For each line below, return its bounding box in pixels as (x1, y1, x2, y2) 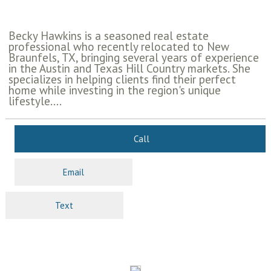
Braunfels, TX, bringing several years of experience (8, 50, 259, 65)
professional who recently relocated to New (8, 39, 229, 54)
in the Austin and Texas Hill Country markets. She (8, 61, 250, 76)
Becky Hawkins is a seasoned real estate (8, 28, 209, 44)
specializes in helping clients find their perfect (8, 72, 236, 87)
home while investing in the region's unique (8, 83, 221, 98)
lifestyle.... (8, 94, 62, 109)
